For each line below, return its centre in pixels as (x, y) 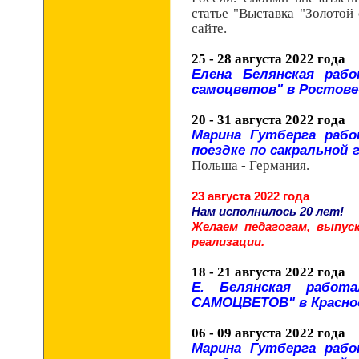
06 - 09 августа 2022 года (268, 333)
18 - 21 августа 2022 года (268, 272)
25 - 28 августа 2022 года (268, 59)
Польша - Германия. (250, 165)
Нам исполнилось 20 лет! (271, 211)
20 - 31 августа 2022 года (268, 120)
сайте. (209, 28)
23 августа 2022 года (250, 196)
